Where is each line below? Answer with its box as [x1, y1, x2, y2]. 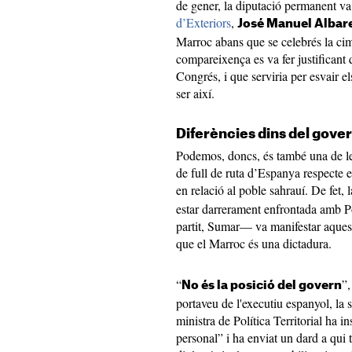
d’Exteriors [176, 14, 231, 31]
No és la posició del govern [181, 280, 342, 291]
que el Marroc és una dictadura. [176, 235, 332, 251]
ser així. [176, 85, 214, 101]
